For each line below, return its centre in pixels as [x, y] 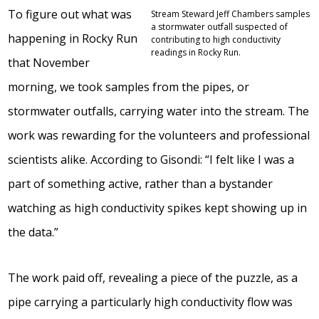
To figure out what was [70, 14]
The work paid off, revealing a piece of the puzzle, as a [153, 278]
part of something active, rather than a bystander [141, 184]
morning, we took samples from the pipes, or [129, 87]
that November [49, 63]
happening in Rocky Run [73, 38]
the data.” [33, 232]
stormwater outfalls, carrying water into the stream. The [159, 111]
